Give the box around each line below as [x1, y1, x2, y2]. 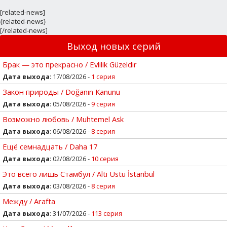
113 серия [91, 208, 122, 218]
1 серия [91, 71, 115, 81]
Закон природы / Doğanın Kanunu [3, 86, 120, 97]
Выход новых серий [66, 39, 161, 52]
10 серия [91, 154, 119, 163]
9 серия [91, 99, 115, 108]
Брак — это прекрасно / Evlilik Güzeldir [3, 59, 137, 69]
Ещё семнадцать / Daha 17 [3, 141, 97, 152]
